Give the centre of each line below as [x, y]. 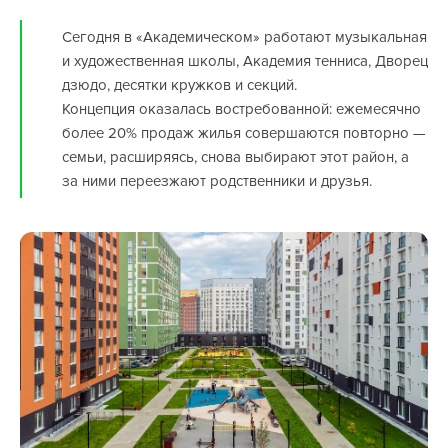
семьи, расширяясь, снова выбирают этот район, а [235, 156]
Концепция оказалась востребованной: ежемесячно [241, 108]
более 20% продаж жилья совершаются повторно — [244, 132]
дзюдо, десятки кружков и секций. [179, 84]
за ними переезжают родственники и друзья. [217, 180]
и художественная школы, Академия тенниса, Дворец [245, 60]
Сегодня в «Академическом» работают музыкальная [244, 36]
